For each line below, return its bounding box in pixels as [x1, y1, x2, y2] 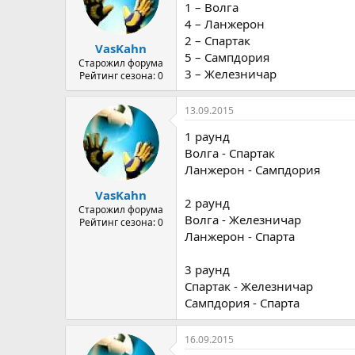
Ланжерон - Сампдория [185, 162, 320, 177]
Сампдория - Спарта [185, 295, 300, 311]
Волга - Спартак [185, 145, 275, 161]
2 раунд [185, 195, 230, 211]
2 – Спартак [185, 32, 250, 48]
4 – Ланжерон [185, 15, 265, 32]
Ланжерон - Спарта [185, 228, 295, 244]
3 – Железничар [185, 65, 277, 82]
